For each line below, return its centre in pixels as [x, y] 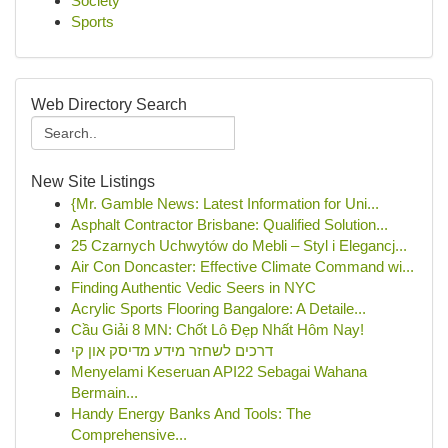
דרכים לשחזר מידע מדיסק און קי [172, 350]
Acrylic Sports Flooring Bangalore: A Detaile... [218, 308]
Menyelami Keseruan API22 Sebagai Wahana [219, 371]
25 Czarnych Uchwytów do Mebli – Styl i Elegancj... [239, 245]
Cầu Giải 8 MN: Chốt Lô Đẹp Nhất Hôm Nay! [217, 329]
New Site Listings [93, 181]
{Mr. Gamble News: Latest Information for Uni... [225, 203]
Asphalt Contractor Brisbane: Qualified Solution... [229, 224]
